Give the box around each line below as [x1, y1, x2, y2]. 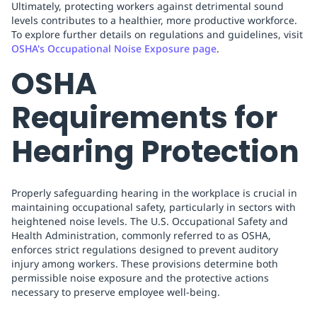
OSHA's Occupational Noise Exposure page [11, 42, 217, 56]
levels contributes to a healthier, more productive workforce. [11, 13, 297, 28]
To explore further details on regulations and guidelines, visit [11, 28, 303, 42]
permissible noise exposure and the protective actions [11, 271, 269, 285]
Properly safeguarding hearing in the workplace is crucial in [11, 186, 297, 200]
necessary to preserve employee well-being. [11, 285, 220, 299]
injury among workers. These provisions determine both [11, 257, 278, 271]
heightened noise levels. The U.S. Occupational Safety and [11, 214, 288, 229]
